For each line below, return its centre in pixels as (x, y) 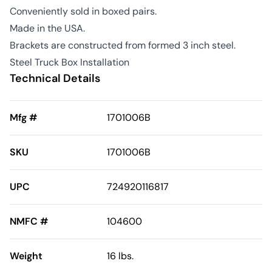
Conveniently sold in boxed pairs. (83, 12)
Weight (26, 256)
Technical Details (55, 79)
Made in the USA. (47, 29)
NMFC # (29, 222)
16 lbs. (120, 256)
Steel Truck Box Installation (70, 63)
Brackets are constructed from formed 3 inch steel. (123, 46)
